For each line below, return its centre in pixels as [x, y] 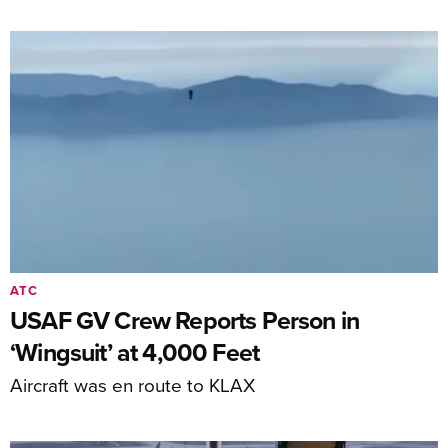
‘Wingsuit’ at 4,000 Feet [135, 351]
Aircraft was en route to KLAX [132, 384]
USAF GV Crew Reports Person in [185, 319]
